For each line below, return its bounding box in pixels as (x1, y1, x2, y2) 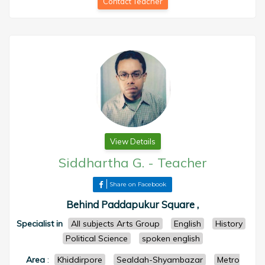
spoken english (141, 233, 200, 244)
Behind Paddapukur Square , (66, 198, 199, 211)
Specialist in (17, 218, 63, 229)
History (215, 218, 243, 229)
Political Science (65, 233, 128, 244)
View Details (109, 137, 156, 146)
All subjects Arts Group (71, 218, 160, 229)
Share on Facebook (109, 180, 166, 188)
